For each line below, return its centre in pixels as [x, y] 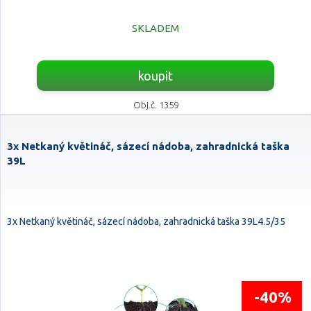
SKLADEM [155, 28]
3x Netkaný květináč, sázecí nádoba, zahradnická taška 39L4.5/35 [146, 221]
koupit [155, 76]
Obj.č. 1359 [155, 105]
